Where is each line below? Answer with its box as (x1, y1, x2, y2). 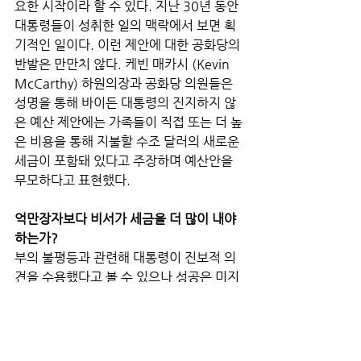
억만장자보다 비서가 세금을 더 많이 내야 (15, 210, 239, 226)
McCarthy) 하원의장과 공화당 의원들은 (15, 75, 236, 91)
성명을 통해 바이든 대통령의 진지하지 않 (15, 94, 236, 110)
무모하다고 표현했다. (15, 172, 134, 188)
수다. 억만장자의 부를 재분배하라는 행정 (15, 288, 237, 304)
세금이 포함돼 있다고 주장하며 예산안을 (15, 152, 236, 168)
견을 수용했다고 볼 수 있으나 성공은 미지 (15, 268, 239, 284)
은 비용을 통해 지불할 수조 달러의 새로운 (15, 133, 243, 149)
